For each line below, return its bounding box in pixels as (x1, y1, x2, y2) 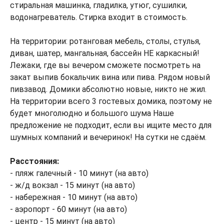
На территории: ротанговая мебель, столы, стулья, (10, 36, 200, 46)
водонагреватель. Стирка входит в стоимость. (10, 12, 189, 22)
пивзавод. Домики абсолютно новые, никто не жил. (10, 84, 206, 94)
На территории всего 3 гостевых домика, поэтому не (10, 96, 212, 106)
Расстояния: (10, 156, 59, 166)
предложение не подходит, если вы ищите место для (10, 120, 211, 130)
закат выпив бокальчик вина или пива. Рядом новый (10, 72, 210, 82)
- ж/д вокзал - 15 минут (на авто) (10, 180, 135, 190)
